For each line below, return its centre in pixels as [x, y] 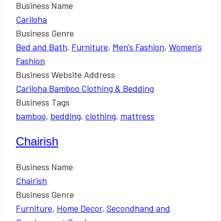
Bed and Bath [41, 47]
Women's [185, 47]
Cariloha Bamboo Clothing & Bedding [85, 88]
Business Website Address [65, 74]
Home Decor [79, 208]
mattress [137, 116]
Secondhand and [138, 208]
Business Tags [43, 102]
